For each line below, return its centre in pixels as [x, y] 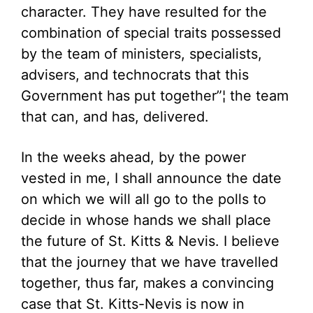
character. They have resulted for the [144, 12]
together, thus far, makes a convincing [147, 283]
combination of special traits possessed [151, 33]
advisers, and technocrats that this [135, 75]
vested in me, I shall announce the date [151, 178]
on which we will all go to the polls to [144, 199]
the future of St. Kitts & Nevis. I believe [150, 241]
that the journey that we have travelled [150, 262]
